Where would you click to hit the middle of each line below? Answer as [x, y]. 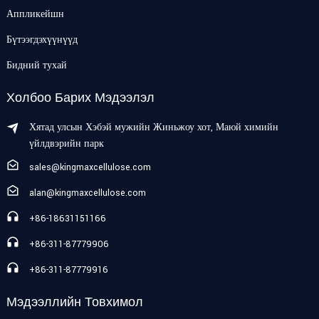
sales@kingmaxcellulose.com [90, 167]
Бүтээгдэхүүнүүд [42, 40]
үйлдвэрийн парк [66, 144]
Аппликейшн [35, 14]
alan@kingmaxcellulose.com [87, 193]
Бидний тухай [36, 66]
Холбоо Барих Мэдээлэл [80, 98]
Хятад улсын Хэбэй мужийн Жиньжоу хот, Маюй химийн [153, 127]
